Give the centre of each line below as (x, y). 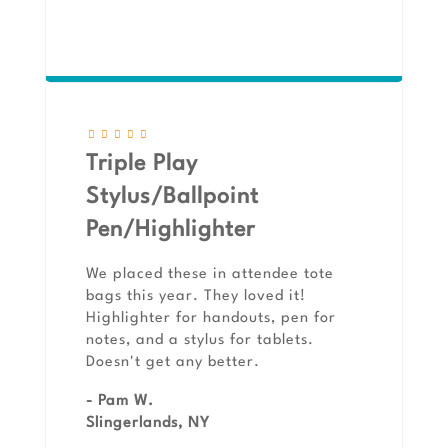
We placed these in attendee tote (210, 275)
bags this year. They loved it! (196, 297)
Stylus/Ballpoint (172, 197)
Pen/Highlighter (170, 230)
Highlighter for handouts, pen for (211, 319)
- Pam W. (120, 402)
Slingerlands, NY (148, 424)
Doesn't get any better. (173, 363)
